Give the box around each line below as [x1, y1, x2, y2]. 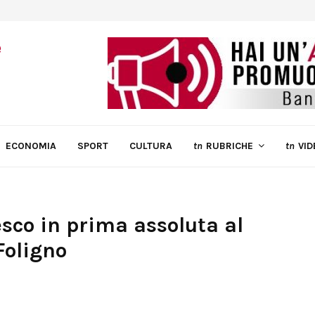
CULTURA [129, 140, 172, 152]
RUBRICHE [206, 140, 253, 152]
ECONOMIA [6, 140, 56, 152]
